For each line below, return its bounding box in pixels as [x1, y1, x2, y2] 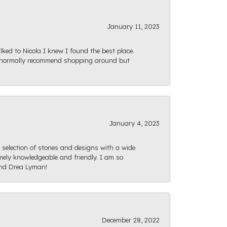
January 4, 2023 [109, 119, 160, 127]
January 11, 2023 [107, 22, 160, 30]
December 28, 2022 [102, 215, 160, 224]
